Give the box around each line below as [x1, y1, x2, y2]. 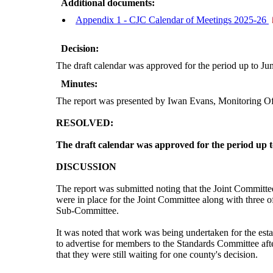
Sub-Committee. [56, 205, 119, 216]
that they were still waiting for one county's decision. [56, 249, 258, 260]
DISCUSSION [56, 161, 116, 172]
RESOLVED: [56, 118, 113, 129]
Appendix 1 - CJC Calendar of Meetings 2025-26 [76, 15, 269, 26]
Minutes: [61, 79, 97, 90]
